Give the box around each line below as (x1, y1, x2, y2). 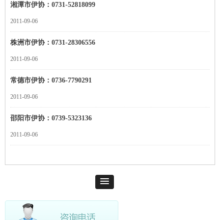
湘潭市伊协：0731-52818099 (10, 1, 95, 8)
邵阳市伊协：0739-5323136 (10, 114, 92, 122)
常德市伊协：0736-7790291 (10, 77, 92, 84)
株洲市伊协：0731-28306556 (10, 39, 95, 46)
